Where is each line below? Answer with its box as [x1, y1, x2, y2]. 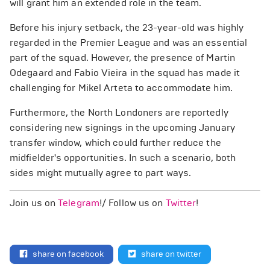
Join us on [10, 197, 58, 209]
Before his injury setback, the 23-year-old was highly [10, 22, 244, 33]
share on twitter [141, 249, 201, 259]
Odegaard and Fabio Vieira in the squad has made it [10, 67, 240, 78]
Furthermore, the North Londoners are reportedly [10, 107, 228, 118]
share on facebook [33, 249, 104, 259]
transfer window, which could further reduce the [10, 137, 221, 148]
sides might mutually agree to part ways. [10, 167, 192, 178]
